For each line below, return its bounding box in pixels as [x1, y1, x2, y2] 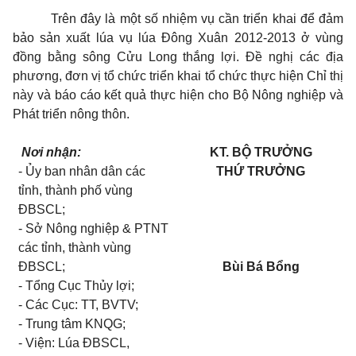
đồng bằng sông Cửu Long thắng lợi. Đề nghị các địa [13, 50, 343, 64]
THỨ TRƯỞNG [216, 164, 305, 178]
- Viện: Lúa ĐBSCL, [18, 336, 130, 350]
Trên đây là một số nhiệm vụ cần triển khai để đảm [51, 12, 343, 25]
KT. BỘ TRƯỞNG [209, 145, 312, 159]
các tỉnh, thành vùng [18, 241, 132, 254]
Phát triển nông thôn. [13, 107, 130, 121]
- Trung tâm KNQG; [18, 317, 126, 331]
